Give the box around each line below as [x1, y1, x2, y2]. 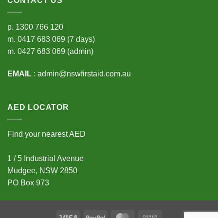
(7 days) [65, 35, 95, 43]
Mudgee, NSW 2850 [7, 166, 77, 175]
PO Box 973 [7, 178, 49, 187]
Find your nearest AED [7, 129, 86, 138]
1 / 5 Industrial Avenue [7, 154, 84, 163]
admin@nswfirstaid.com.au [37, 69, 131, 78]
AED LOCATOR [7, 103, 69, 112]
